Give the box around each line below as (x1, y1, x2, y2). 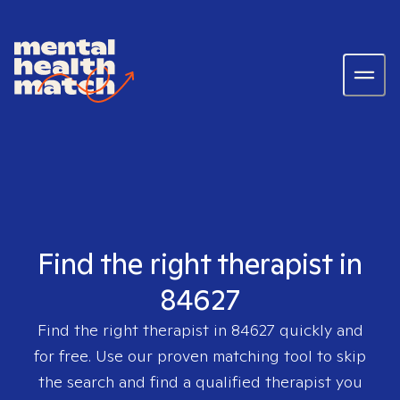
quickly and (274, 320, 363, 340)
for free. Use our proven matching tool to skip (34, 346, 366, 366)
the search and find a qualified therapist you (37, 371, 362, 392)
